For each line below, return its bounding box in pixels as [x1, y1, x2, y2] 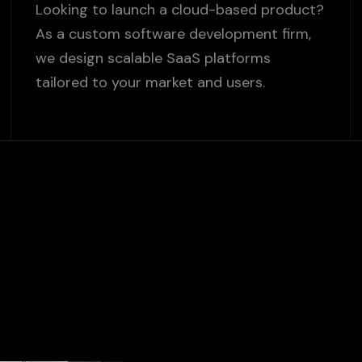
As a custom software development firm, [35, 25, 311, 44]
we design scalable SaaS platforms [35, 49, 271, 69]
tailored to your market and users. [35, 74, 265, 93]
